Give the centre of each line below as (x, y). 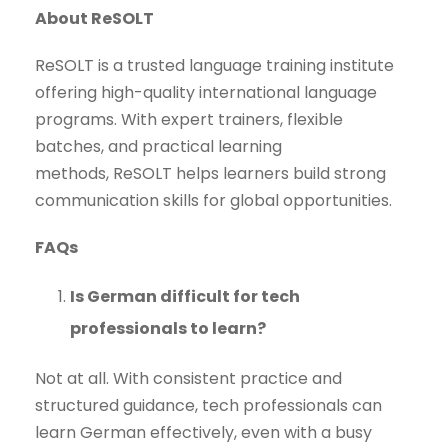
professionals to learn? (168, 329)
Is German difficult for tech (185, 297)
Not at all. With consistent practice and (188, 379)
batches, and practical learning (158, 147)
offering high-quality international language (206, 93)
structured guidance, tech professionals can (208, 406)
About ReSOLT (94, 19)
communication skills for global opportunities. (213, 201)
